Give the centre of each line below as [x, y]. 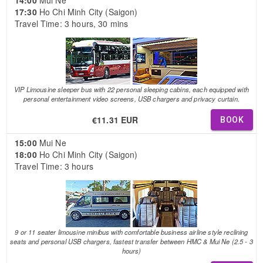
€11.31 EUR [115, 119]
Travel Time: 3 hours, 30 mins [72, 23]
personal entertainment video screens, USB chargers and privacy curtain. [131, 98]
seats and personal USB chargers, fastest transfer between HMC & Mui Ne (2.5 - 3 [131, 241]
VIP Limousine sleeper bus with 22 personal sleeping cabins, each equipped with [131, 89]
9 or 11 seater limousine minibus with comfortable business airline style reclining [131, 232]
